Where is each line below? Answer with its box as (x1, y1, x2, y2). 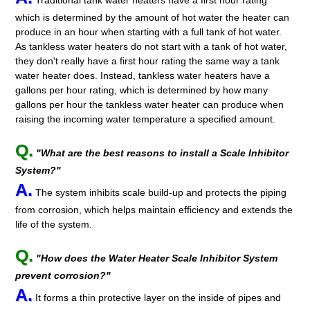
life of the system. (15, 218, 93, 230)
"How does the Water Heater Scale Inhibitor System (36, 252, 278, 264)
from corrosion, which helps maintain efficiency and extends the (15, 203, 293, 215)
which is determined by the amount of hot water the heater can (15, 12, 290, 24)
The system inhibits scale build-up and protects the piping (33, 186, 287, 198)
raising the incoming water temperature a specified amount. (15, 113, 276, 125)
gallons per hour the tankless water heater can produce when (15, 99, 284, 111)
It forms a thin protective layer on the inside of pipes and (33, 291, 282, 303)
